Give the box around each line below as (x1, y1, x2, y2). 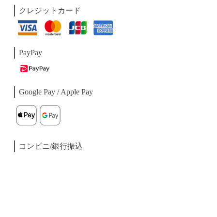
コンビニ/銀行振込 (19, 142, 83, 151)
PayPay (19, 48, 43, 57)
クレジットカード (19, 6, 81, 15)
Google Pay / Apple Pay (19, 88, 93, 96)
